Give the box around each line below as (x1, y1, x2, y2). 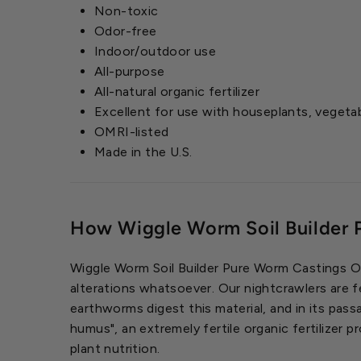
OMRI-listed (94, 123, 169, 139)
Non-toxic (94, 2, 159, 19)
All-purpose (94, 63, 165, 79)
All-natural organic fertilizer (94, 83, 259, 99)
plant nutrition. (70, 340, 160, 356)
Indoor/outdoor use (94, 43, 217, 59)
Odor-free (94, 23, 157, 39)
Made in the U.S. (94, 143, 193, 160)
